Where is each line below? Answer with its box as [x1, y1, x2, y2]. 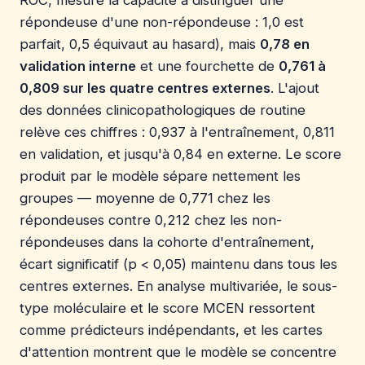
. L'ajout [270, 79, 319, 96]
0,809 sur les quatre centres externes [20, 79, 270, 96]
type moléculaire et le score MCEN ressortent [20, 299, 315, 316]
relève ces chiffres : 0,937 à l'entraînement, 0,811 [20, 123, 335, 140]
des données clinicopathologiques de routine [20, 101, 306, 118]
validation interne [20, 57, 136, 74]
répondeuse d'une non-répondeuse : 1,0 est [20, 13, 304, 30]
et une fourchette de [136, 57, 279, 74]
